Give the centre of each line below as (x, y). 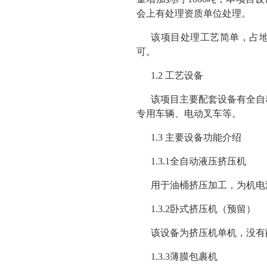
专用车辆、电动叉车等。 (189, 114)
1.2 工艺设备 (177, 75)
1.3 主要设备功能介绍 (196, 137)
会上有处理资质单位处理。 (194, 13)
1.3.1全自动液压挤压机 (198, 161)
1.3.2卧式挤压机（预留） (203, 209)
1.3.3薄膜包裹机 (184, 257)
